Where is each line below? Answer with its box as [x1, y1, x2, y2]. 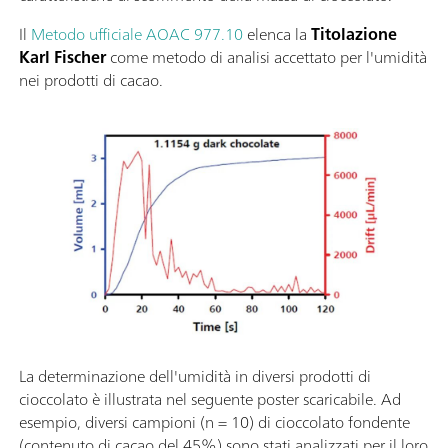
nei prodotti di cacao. [19, 66, 163, 95]
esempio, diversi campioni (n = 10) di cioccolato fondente [19, 407, 410, 436]
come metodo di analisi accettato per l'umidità [106, 43, 427, 72]
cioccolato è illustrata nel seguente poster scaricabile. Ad [19, 384, 401, 413]
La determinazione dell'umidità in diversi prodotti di [19, 361, 371, 390]
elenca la [243, 20, 311, 49]
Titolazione [311, 20, 397, 49]
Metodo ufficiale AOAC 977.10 [31, 20, 243, 49]
